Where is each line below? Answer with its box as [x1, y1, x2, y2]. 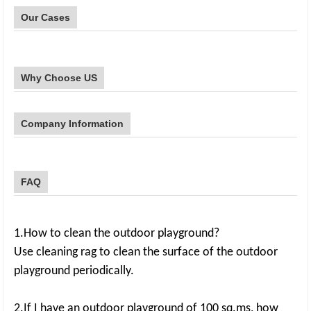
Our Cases [21, 12, 71, 23]
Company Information [21, 118, 124, 129]
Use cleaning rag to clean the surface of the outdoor [14, 246, 278, 259]
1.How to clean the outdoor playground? [14, 227, 220, 240]
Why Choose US [21, 72, 98, 83]
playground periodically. [14, 264, 135, 278]
